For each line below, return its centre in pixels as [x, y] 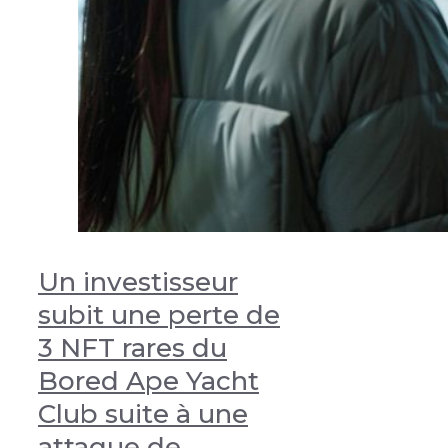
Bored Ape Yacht [148, 381]
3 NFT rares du [132, 348]
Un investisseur [138, 282]
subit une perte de [159, 315]
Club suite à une [143, 414]
